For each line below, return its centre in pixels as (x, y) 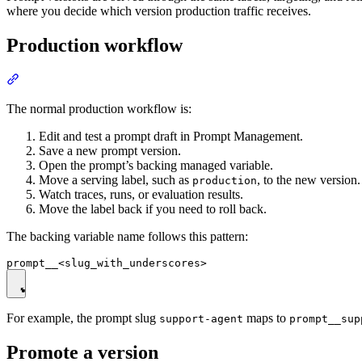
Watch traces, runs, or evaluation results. (141, 194)
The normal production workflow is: (99, 108)
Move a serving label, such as (116, 179)
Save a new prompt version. (110, 150)
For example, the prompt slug (83, 318)
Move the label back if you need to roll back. (153, 208)
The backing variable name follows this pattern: (127, 236)
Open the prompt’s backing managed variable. (156, 165)
